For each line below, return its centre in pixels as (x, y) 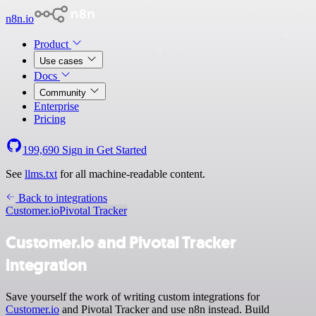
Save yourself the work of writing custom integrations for (133, 296)
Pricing (50, 119)
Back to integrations (61, 198)
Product (53, 44)
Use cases (63, 61)
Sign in (78, 150)
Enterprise (56, 106)
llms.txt (41, 174)
